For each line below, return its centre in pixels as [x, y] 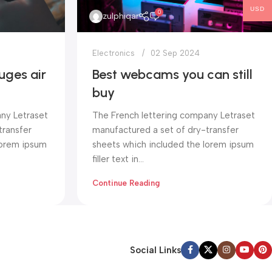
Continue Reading [126, 183]
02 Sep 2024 [175, 53]
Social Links [155, 250]
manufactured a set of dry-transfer [165, 130]
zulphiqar [121, 16]
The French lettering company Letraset [174, 115]
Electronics [114, 53]
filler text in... [118, 159]
